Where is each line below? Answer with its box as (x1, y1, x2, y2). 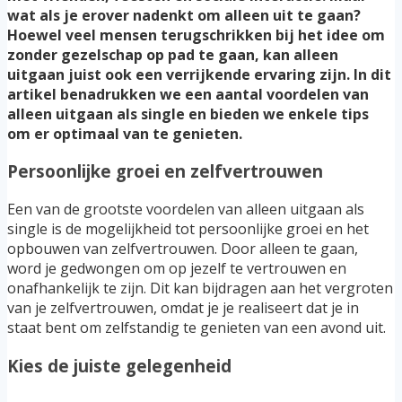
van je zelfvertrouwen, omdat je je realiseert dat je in (7, 298, 359, 319)
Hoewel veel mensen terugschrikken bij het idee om (7, 24, 385, 45)
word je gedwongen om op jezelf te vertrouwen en (7, 258, 346, 279)
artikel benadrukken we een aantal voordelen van (7, 83, 369, 104)
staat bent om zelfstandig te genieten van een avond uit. (7, 318, 386, 338)
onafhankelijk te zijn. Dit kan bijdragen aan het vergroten (7, 278, 393, 299)
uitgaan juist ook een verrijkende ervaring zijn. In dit (7, 64, 391, 84)
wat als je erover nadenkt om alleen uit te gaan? (7, 4, 361, 25)
